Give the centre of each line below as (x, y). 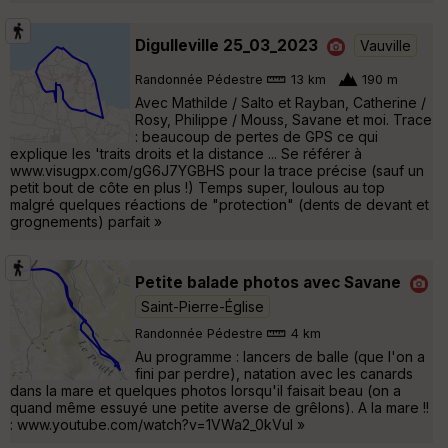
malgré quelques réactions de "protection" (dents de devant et (219, 204)
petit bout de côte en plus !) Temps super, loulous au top (197, 187)
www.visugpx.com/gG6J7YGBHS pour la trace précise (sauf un (217, 170)
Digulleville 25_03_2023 (226, 45)
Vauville (385, 45)
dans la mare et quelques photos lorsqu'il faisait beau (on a (205, 390)
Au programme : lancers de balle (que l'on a (280, 356)
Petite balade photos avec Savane (268, 282)
